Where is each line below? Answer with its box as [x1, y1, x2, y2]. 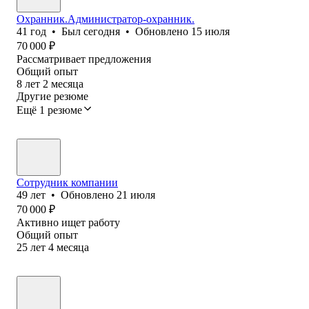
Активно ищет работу [17, 216, 120, 228]
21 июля [117, 188, 155, 201]
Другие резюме [17, 90, 88, 102]
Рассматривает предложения [17, 52, 151, 65]
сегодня [83, 25, 120, 37]
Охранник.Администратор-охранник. [17, 12, 195, 25]
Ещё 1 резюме [17, 103, 82, 116]
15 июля [191, 25, 230, 37]
